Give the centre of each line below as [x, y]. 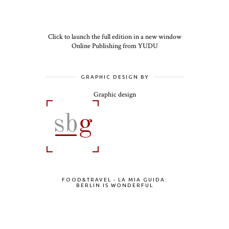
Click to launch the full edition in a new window [114, 37]
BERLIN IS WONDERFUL [114, 186]
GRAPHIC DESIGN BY [114, 77]
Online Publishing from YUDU [114, 46]
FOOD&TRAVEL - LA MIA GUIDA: [114, 180]
